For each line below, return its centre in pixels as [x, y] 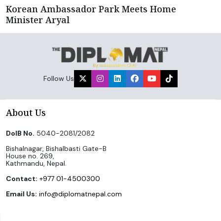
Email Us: [21, 194]
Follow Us [59, 78]
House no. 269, [30, 156]
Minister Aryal [38, 19]
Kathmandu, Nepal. [36, 163]
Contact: [22, 178]
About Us [26, 112]
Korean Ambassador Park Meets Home [91, 9]
